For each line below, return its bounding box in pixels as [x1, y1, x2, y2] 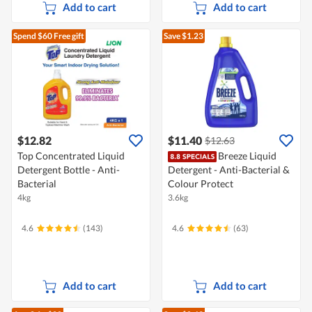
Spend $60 [13, 31, 52, 42]
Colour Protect [168, 178, 233, 190]
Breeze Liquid [218, 150, 276, 162]
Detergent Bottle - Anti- [17, 164, 120, 176]
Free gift [52, 31, 84, 42]
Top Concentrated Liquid [17, 150, 125, 162]
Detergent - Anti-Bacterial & [168, 164, 290, 176]
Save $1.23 [164, 31, 203, 42]
